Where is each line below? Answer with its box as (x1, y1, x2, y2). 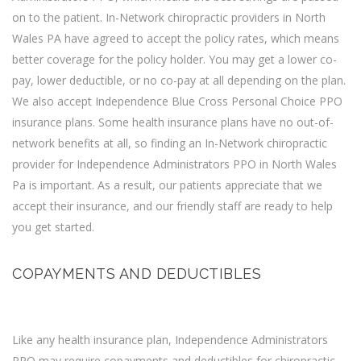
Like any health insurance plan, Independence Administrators (12, 331, 328, 347)
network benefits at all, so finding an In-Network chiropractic (12, 135, 327, 151)
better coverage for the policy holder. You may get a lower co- (12, 51, 337, 67)
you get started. (12, 218, 94, 234)
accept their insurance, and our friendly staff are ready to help (12, 197, 333, 214)
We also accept (12, 93, 95, 109)
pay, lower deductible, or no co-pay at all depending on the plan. (12, 72, 346, 88)
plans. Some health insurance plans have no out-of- (62, 114, 334, 130)
